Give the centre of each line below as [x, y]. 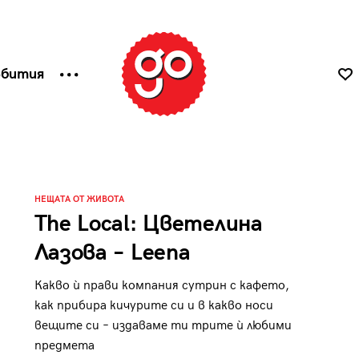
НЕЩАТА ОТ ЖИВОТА [79, 199]
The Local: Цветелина [148, 224]
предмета [64, 346]
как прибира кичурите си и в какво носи [153, 306]
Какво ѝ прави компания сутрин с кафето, [161, 286]
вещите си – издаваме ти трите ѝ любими [163, 326]
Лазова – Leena [112, 253]
